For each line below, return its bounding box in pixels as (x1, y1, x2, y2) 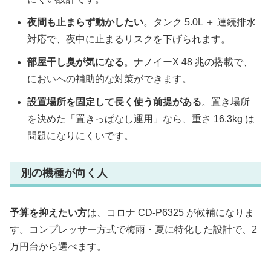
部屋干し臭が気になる (27, 57, 125, 68)
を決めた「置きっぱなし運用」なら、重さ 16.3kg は (27, 114, 255, 125)
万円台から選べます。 (10, 241, 106, 252)
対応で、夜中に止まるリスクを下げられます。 (27, 34, 231, 45)
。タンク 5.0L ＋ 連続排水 (143, 17, 256, 28)
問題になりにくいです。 (27, 131, 134, 142)
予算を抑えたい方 (10, 207, 87, 218)
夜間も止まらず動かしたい (27, 17, 144, 28)
